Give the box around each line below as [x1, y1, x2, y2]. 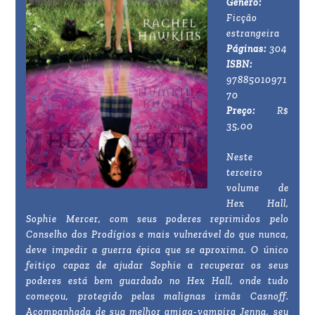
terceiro [226, 167, 264, 179]
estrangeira [226, 27, 281, 40]
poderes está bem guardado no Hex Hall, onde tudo [26, 275, 289, 288]
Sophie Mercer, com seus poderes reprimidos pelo [26, 213, 289, 226]
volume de [226, 182, 289, 195]
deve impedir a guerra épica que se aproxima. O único [26, 244, 289, 257]
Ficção [226, 12, 258, 25]
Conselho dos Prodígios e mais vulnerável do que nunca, [26, 229, 289, 241]
